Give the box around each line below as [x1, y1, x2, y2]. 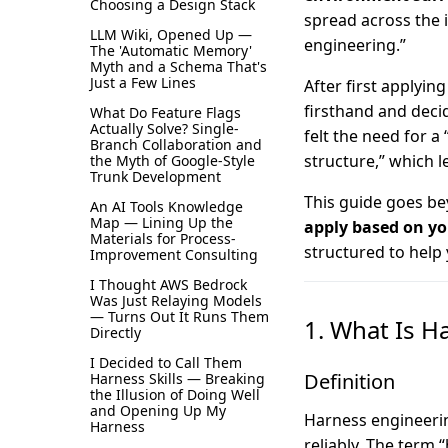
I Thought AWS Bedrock [90, 274, 247, 294]
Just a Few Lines [90, 72, 196, 92]
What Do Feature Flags [90, 102, 241, 122]
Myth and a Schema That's [90, 56, 267, 76]
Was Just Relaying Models [90, 290, 262, 310]
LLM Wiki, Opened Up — [90, 24, 252, 44]
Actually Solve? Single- [90, 118, 239, 138]
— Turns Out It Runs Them [90, 306, 269, 326]
